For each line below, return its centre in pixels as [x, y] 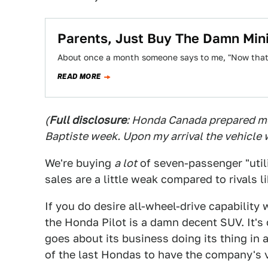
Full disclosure [88, 120]
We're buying [80, 163]
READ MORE [79, 77]
